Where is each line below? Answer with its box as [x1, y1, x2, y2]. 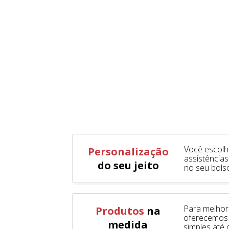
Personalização [88, 144, 169, 158]
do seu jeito [98, 158, 159, 172]
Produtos [95, 203, 144, 218]
